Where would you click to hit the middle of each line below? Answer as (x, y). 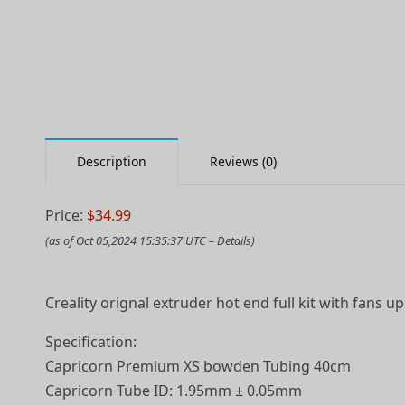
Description (112, 161)
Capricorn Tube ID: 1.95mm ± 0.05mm (174, 391)
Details (235, 240)
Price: (66, 215)
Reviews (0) (243, 161)
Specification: (91, 342)
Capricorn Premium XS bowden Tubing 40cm (198, 366)
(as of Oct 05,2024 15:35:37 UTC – (132, 240)
